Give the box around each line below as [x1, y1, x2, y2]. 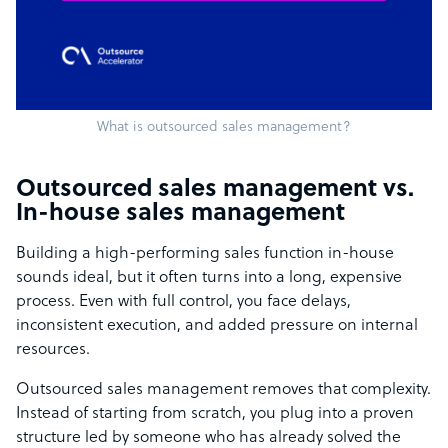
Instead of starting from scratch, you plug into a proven [16, 405, 414, 424]
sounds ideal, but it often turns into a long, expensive [16, 269, 402, 288]
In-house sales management [16, 201, 345, 228]
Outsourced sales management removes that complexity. [16, 381, 431, 400]
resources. [16, 341, 90, 360]
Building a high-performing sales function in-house [16, 245, 394, 264]
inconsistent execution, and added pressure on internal [16, 317, 418, 336]
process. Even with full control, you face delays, [16, 293, 351, 312]
